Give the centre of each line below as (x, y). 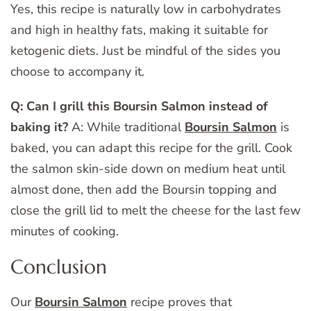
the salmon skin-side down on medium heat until (148, 168)
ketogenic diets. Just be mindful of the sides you (145, 50)
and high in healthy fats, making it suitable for (139, 30)
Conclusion (59, 267)
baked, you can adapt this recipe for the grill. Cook (151, 148)
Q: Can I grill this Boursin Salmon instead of (139, 106)
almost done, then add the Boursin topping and (144, 189)
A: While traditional (126, 127)
